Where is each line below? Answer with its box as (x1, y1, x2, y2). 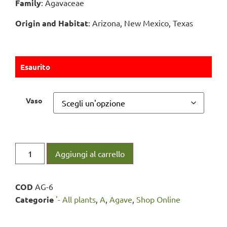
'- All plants (56, 194, 96, 205)
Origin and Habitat (15, 17, 88, 28)
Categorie (15, 194, 54, 205)
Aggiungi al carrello (55, 148, 125, 159)
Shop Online (136, 194, 180, 205)
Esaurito (20, 61, 50, 72)
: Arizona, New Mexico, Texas (88, 17, 193, 28)
